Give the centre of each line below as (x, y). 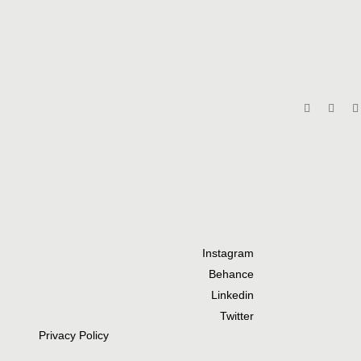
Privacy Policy (73, 336)
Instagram (228, 253)
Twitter (237, 316)
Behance (232, 274)
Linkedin (233, 295)
